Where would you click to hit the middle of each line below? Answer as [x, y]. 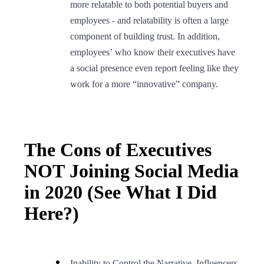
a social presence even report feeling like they [154, 68]
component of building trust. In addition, [145, 36]
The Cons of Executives [118, 149]
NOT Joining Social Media [131, 171]
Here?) [52, 213]
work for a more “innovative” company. [144, 84]
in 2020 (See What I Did [121, 192]
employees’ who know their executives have [153, 52]
